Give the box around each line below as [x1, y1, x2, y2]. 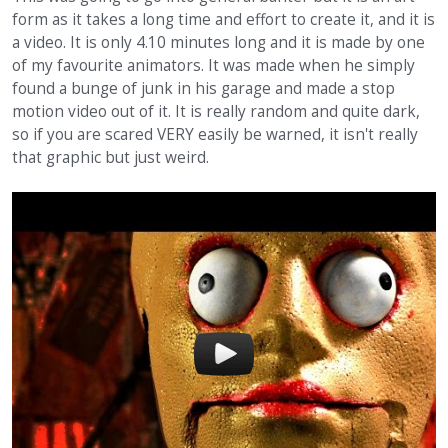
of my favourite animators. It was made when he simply [12, 55, 415, 76]
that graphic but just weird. [12, 147, 209, 168]
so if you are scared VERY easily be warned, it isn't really [12, 124, 418, 145]
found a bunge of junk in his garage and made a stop [12, 78, 395, 99]
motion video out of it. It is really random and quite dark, [12, 101, 420, 122]
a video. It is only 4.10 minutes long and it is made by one [12, 32, 425, 53]
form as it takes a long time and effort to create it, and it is [12, 9, 435, 30]
